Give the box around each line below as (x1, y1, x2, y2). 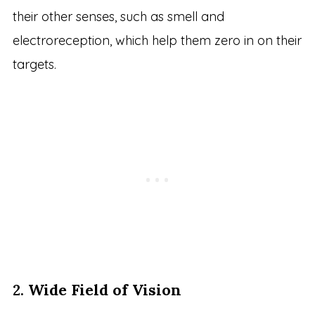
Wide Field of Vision (27, 280, 181, 300)
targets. (12, 56, 56, 73)
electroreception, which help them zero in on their (12, 32, 302, 49)
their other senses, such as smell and (12, 8, 224, 25)
